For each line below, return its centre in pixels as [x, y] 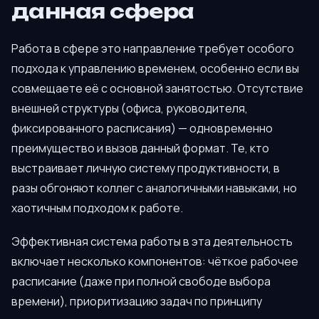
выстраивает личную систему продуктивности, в [146, 168]
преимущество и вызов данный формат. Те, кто [140, 148]
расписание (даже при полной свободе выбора [141, 281]
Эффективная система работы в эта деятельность [152, 241]
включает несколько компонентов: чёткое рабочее [155, 261]
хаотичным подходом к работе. [97, 208]
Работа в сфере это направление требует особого [153, 48]
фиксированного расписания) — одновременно [142, 128]
